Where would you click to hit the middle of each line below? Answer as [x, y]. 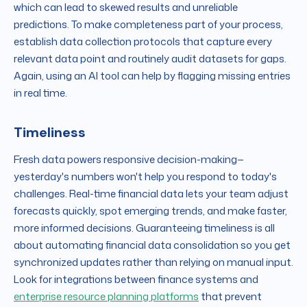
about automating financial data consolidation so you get [152, 245]
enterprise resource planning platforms [106, 296]
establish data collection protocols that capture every [143, 41]
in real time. [40, 93]
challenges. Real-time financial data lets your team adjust [151, 193]
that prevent [230, 296]
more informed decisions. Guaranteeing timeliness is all [144, 228]
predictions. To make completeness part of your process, [148, 24]
